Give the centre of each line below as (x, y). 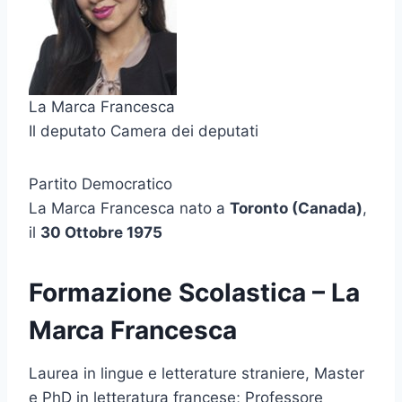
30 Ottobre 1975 (101, 233)
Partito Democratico (100, 184)
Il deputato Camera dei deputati (144, 131)
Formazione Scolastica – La (194, 293)
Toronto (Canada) (296, 209)
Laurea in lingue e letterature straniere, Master (197, 374)
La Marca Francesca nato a (129, 209)
